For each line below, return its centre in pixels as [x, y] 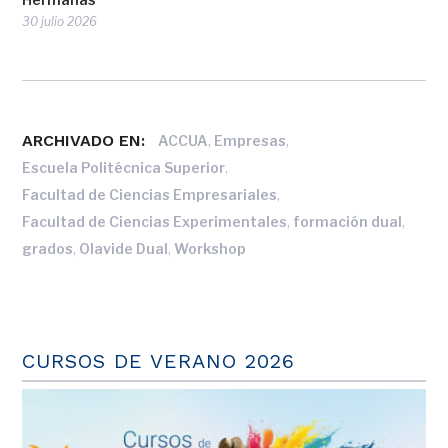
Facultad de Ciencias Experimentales [155, 222]
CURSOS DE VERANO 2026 [159, 361]
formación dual [348, 222]
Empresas [250, 141]
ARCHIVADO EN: [84, 141]
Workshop [210, 249]
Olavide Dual [124, 249]
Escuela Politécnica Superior [124, 168]
